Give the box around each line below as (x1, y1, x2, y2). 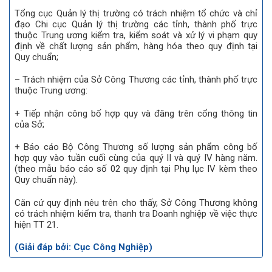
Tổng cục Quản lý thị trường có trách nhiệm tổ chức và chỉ (15, 7, 257, 19)
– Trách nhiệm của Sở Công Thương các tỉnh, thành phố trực (15, 74, 257, 86)
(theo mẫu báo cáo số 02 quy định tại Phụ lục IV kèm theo (15, 163, 257, 175)
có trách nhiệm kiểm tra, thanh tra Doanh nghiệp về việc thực (15, 208, 257, 219)
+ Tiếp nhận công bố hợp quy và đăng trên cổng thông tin (15, 107, 257, 119)
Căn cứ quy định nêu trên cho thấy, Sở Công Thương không (15, 197, 257, 208)
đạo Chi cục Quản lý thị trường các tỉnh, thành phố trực (15, 18, 257, 30)
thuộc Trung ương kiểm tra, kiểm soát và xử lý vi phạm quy (15, 29, 257, 41)
